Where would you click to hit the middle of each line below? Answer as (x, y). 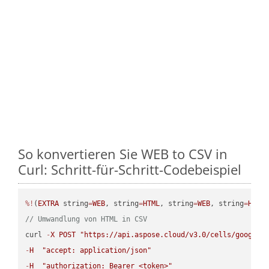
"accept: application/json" (97, 250)
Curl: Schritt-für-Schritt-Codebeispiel (130, 169)
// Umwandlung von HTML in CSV (86, 219)
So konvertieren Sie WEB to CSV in (123, 153)
